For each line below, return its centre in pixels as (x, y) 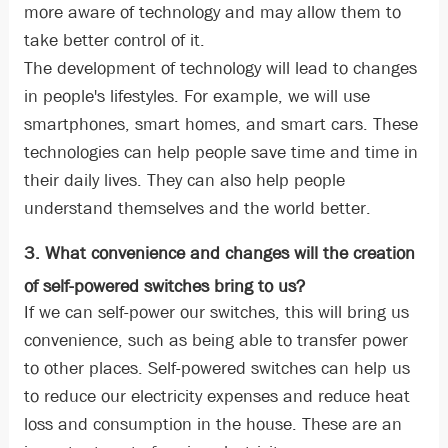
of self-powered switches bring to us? (164, 287)
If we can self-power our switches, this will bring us (216, 313)
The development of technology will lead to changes (220, 69)
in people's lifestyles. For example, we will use (196, 97)
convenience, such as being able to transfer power (215, 341)
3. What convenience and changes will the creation (219, 254)
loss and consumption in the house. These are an (212, 425)
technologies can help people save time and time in (220, 153)
